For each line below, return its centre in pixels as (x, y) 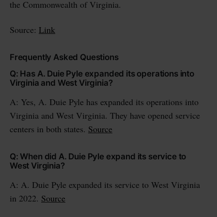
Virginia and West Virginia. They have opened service (105, 115)
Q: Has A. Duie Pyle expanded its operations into (102, 73)
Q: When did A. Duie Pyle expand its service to (98, 156)
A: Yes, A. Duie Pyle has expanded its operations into (104, 101)
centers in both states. (49, 129)
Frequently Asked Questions (64, 57)
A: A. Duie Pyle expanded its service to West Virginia (105, 184)
